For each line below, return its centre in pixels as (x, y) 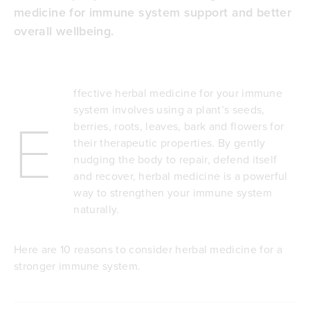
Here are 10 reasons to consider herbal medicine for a (148, 249)
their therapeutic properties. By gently (170, 142)
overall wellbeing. (64, 30)
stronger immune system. (77, 265)
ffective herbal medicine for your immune (178, 92)
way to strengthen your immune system (173, 192)
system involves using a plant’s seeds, (169, 109)
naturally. (97, 209)
